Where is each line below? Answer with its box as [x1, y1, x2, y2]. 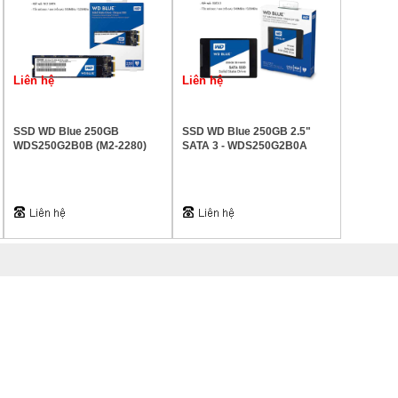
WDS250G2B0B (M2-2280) [13, 139, 147, 152]
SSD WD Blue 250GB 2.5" [182, 125, 311, 138]
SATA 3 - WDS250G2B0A [182, 139, 307, 152]
